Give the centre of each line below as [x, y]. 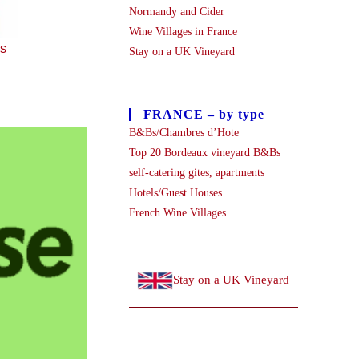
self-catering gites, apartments [196, 173]
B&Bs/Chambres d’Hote [184, 133]
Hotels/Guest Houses [175, 193]
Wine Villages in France [183, 32]
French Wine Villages [177, 213]
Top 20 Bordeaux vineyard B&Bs [204, 153]
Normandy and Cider [176, 12]
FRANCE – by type [204, 114]
